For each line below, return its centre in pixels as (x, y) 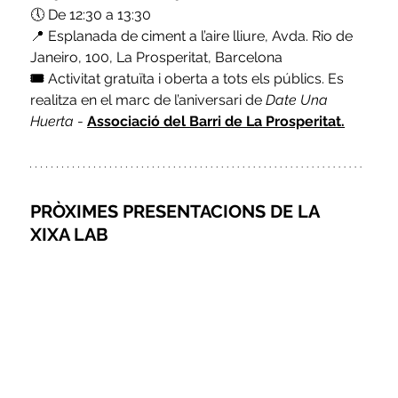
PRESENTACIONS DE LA (223, 212)
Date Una (299, 100)
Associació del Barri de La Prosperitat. (216, 122)
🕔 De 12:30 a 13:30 (91, 15)
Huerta (52, 122)
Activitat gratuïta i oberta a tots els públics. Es (198, 79)
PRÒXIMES (77, 212)
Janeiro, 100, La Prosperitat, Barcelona (157, 58)
